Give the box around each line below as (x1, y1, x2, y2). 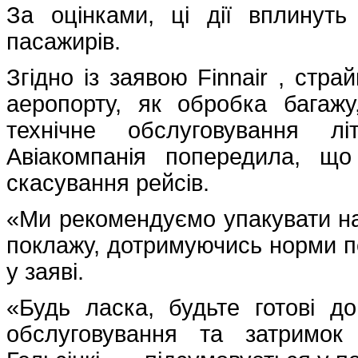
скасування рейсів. (6, 170, 209, 197)
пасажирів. (6, 29, 121, 55)
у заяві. (6, 259, 84, 285)
